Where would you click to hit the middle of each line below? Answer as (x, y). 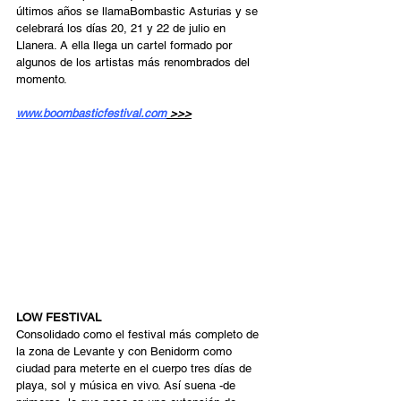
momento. (42, 80)
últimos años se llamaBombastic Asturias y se (139, 12)
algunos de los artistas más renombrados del (135, 63)
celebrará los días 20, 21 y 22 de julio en (123, 29)
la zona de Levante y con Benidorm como (126, 351)
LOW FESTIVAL (60, 317)
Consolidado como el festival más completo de (139, 334)
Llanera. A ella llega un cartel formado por (126, 46)
